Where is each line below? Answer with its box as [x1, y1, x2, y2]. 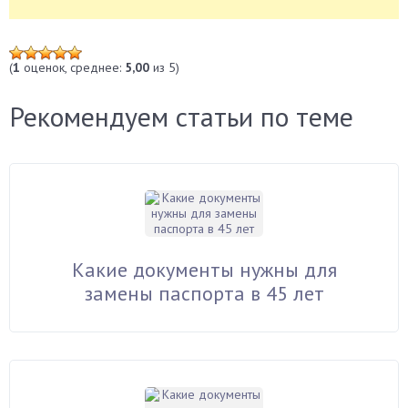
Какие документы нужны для [71, 257, 337, 282]
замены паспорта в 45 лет [84, 280, 324, 306]
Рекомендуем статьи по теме [9, 98, 353, 134]
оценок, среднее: [20, 59, 125, 76]
